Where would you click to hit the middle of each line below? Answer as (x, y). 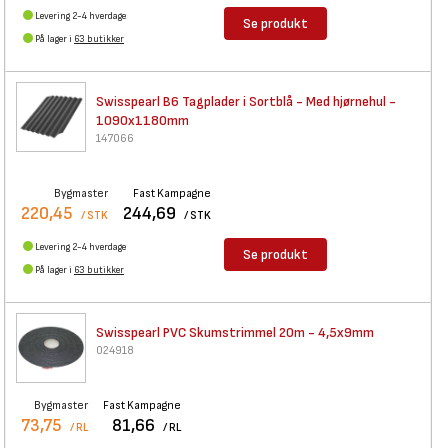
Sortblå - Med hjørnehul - (322, 101)
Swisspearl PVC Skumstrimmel (186, 332)
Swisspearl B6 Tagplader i (171, 101)
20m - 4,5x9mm (326, 332)
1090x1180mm (142, 120)
